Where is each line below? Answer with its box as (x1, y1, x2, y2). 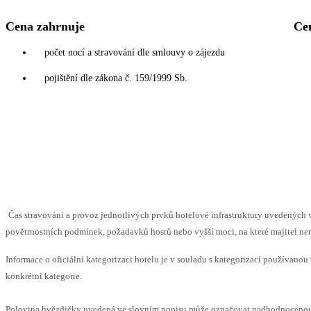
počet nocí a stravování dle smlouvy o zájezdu (44, 47, 225, 58)
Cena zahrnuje (6, 19, 85, 33)
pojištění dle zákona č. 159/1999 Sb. (44, 72, 187, 83)
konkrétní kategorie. (6, 270, 82, 281)
